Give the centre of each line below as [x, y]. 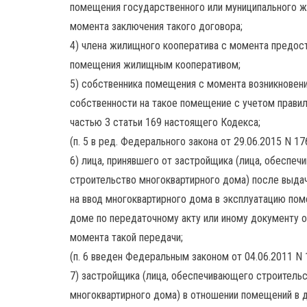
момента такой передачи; [126, 237]
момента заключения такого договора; [156, 26]
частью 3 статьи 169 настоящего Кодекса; [165, 122]
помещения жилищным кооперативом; [155, 65]
